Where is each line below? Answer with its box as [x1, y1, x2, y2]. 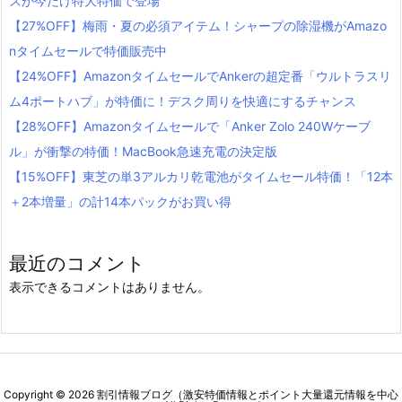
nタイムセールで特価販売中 [9, 42, 167, 58]
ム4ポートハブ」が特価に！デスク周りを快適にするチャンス [9, 92, 356, 109]
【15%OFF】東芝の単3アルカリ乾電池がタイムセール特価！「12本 [9, 168, 393, 184]
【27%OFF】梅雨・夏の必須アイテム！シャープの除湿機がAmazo [9, 17, 387, 33]
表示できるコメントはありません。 [9, 278, 210, 294]
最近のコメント [9, 251, 145, 275]
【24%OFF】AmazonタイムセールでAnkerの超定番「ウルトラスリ [9, 67, 391, 83]
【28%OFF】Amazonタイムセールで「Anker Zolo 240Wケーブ [9, 118, 371, 134]
